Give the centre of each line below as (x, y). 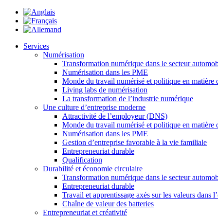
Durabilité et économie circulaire (93, 169)
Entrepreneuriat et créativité (85, 212)
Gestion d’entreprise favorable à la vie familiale (135, 142)
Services (36, 46)
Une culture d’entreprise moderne (94, 107)
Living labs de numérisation (105, 90)
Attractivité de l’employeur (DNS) (115, 116)
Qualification (82, 160)
